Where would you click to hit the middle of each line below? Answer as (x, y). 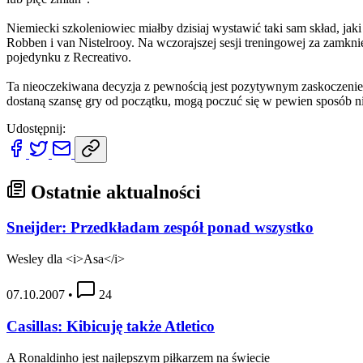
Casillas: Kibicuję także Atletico (111, 326)
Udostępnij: (36, 128)
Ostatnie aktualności (113, 192)
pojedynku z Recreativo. (69, 57)
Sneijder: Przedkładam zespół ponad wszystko (160, 228)
